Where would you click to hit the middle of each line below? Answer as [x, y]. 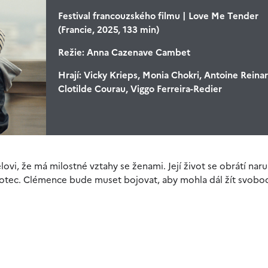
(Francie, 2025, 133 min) [108, 30]
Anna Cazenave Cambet [137, 52]
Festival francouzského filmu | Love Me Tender [158, 16]
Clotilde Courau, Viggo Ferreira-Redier [140, 89]
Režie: [71, 52]
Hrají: [69, 75]
